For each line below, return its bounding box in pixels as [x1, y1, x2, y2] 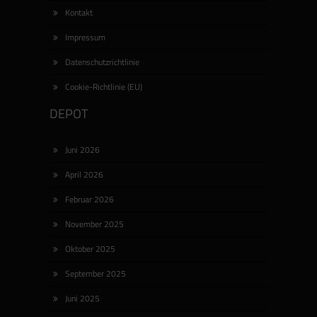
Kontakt [65, 6, 93, 20]
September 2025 [65, 267, 126, 281]
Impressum [65, 30, 105, 45]
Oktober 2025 [65, 242, 115, 256]
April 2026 [65, 168, 103, 182]
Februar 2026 [65, 192, 114, 207]
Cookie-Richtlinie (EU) [65, 80, 142, 94]
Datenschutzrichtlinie [65, 55, 139, 69]
